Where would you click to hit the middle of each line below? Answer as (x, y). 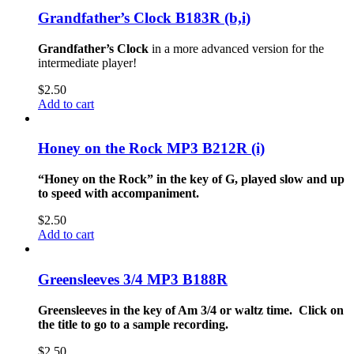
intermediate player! (87, 62)
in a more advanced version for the (236, 48)
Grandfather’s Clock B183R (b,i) (144, 18)
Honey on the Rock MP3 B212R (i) (151, 149)
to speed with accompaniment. (119, 194)
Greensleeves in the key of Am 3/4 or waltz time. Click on (191, 310)
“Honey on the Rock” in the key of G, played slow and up (191, 179)
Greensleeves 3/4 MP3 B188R (133, 279)
